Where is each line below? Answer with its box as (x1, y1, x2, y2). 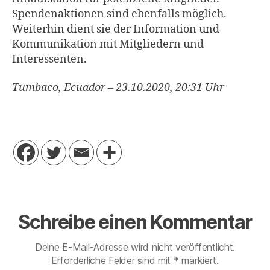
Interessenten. (12, 52, 87, 66)
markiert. (178, 254, 219, 266)
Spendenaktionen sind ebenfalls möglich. (12, 7, 227, 21)
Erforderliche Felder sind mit (51, 254, 174, 266)
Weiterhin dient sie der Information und (12, 22, 219, 36)
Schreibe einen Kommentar (17, 210, 253, 234)
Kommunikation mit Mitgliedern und (12, 37, 204, 51)
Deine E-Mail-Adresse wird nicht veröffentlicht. (34, 240, 236, 253)
